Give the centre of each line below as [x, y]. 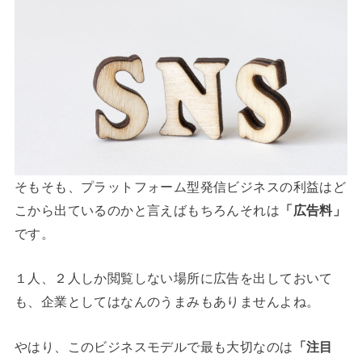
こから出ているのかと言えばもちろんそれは [147, 210]
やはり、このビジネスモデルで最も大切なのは [154, 346]
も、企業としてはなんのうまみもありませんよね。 [167, 302]
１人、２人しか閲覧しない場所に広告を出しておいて [173, 278]
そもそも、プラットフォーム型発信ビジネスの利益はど [180, 186]
